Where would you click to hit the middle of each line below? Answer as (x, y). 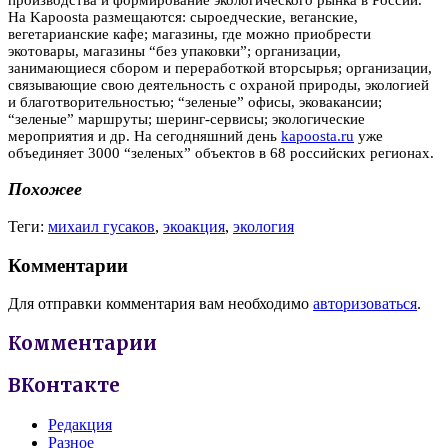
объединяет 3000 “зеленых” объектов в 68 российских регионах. (221, 152)
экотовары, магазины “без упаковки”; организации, (174, 50)
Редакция (80, 424)
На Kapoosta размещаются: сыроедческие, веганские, (183, 16)
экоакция (194, 226)
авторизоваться (365, 304)
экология (263, 226)
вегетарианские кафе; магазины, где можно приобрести (189, 33)
